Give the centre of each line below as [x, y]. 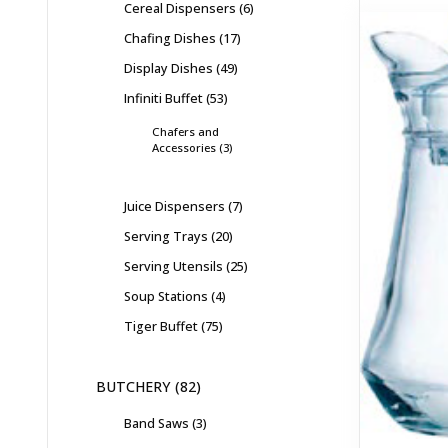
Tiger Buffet [161, 325]
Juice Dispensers [174, 205]
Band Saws [156, 422]
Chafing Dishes [170, 37]
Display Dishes [168, 67]
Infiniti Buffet [163, 97]
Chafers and [185, 131]
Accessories [184, 147]
